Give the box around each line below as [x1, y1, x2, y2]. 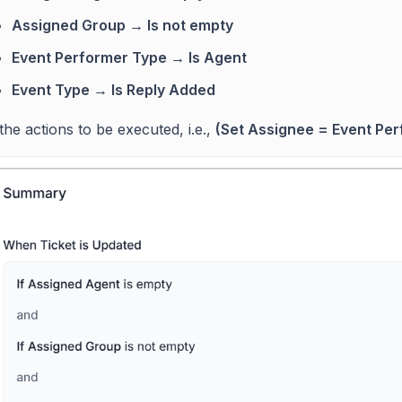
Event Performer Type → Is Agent [12, 48, 247, 66]
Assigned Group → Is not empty [12, 15, 233, 34]
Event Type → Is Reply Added [12, 80, 215, 99]
